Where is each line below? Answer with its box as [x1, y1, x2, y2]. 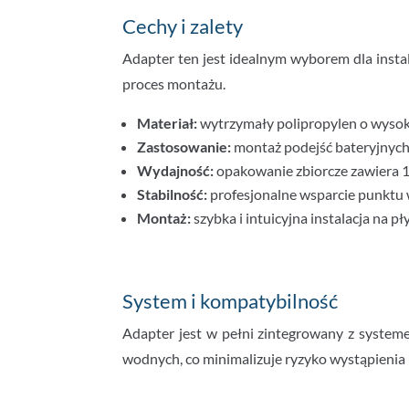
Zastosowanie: [137, 138, 232, 155]
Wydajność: [137, 162, 215, 179]
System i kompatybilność [122, 288, 339, 313]
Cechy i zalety [122, 14, 244, 38]
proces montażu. [122, 75, 226, 92]
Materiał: [137, 114, 198, 131]
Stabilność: [137, 185, 208, 203]
